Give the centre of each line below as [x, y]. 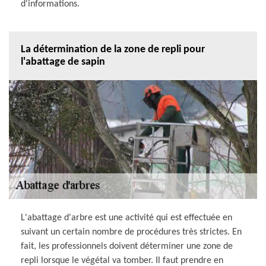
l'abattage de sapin [63, 62]
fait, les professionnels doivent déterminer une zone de [127, 246]
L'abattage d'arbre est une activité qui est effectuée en [126, 218]
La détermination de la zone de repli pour [113, 49]
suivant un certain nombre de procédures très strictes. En [131, 232]
